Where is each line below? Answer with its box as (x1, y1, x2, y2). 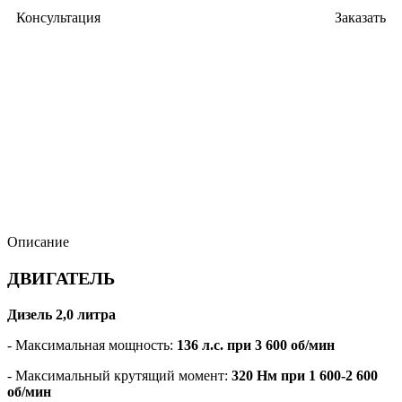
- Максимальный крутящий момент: (7, 368, 232, 383)
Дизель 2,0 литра (7, 307, 116, 322)
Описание (7, 234, 69, 249)
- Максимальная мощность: (7, 337, 177, 353)
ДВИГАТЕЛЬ (7, 268, 115, 288)
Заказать (335, 10, 386, 25)
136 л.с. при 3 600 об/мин (177, 337, 335, 353)
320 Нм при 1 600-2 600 (232, 368, 378, 383)
